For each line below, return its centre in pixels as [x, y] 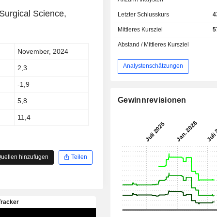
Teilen [78, 157]
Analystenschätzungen [153, 66]
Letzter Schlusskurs [144, 14]
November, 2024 [43, 51]
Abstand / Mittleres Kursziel [154, 44]
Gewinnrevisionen [152, 100]
